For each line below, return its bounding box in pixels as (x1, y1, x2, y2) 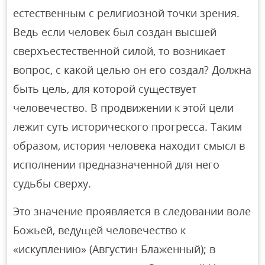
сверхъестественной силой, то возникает (13, 44, 226, 59)
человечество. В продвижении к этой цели (13, 101, 234, 115)
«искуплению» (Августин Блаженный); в (13, 242, 216, 257)
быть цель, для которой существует (13, 82, 197, 96)
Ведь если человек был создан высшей (13, 25, 217, 40)
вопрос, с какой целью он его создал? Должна (13, 63, 252, 77)
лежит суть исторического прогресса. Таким (13, 119, 243, 134)
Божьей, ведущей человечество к (13, 223, 186, 238)
